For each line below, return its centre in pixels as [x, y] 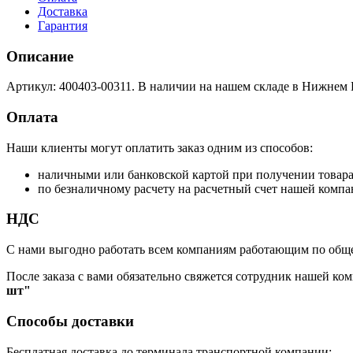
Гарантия [63, 25]
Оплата [32, 117]
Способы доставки [70, 321]
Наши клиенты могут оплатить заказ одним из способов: [160, 147]
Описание [40, 56]
